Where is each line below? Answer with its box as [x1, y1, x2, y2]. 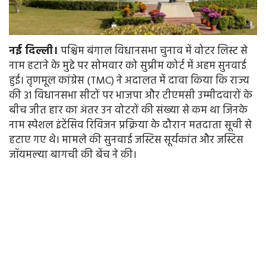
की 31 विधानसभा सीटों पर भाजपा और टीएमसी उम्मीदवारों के [9, 87, 252, 105]
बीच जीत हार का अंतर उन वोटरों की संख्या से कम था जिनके [9, 102, 248, 120]
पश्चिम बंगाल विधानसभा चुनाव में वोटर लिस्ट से [58, 43, 248, 61]
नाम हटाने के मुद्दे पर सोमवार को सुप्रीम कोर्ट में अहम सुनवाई [9, 58, 246, 75]
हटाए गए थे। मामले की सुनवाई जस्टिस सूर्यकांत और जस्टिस [9, 132, 243, 150]
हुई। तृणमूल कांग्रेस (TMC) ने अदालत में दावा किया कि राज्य [9, 72, 249, 90]
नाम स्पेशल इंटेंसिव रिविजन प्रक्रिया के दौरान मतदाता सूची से [9, 117, 252, 135]
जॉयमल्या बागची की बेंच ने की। [9, 147, 137, 164]
